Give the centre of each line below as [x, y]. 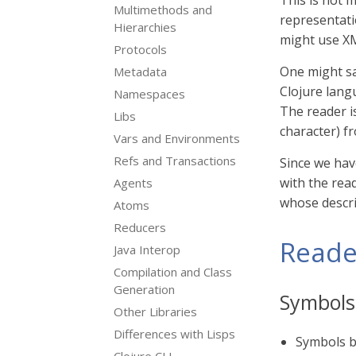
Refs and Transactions [175, 161]
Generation [144, 289]
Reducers [140, 227]
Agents [133, 183]
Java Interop [147, 250]
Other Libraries [155, 311]
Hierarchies [145, 27]
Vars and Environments [177, 138]
